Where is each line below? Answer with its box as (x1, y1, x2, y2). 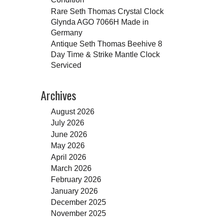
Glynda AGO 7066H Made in (50, 17, 149, 26)
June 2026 (50, 129, 87, 139)
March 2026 (50, 163, 92, 172)
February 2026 (50, 175, 101, 184)
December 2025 (50, 198, 106, 207)
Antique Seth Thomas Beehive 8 (50, 39, 162, 48)
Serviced (50, 60, 81, 69)
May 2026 (50, 141, 85, 150)
